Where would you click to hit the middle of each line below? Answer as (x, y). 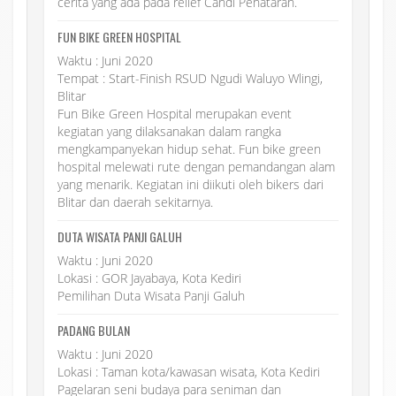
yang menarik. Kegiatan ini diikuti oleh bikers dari (190, 184)
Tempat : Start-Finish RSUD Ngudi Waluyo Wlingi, (190, 78)
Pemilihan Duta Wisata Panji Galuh (151, 295)
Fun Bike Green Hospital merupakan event (175, 113)
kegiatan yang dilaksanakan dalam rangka (169, 131)
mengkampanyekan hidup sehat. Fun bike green (189, 148)
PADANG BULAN (94, 330)
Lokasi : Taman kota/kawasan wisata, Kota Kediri (189, 371)
